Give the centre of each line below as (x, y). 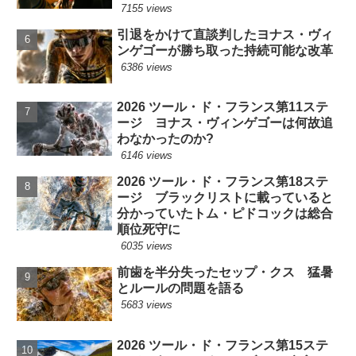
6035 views (147, 246)
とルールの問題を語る (181, 288)
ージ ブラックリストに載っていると (225, 198)
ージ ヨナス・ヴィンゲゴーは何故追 (225, 123)
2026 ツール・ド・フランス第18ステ (223, 182)
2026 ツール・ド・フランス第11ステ (223, 107)
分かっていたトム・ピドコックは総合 (225, 214)
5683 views (147, 305)
